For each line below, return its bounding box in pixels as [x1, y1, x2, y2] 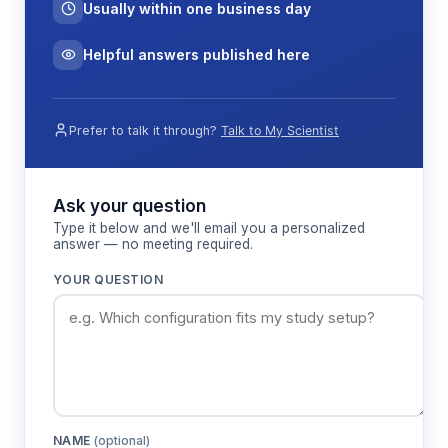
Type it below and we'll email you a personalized [53, 219, 365, 236]
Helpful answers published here [83, 45, 310, 63]
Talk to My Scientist [221, 122, 339, 138]
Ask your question [53, 195, 206, 216]
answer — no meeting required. [53, 235, 253, 252]
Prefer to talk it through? [69, 122, 217, 138]
